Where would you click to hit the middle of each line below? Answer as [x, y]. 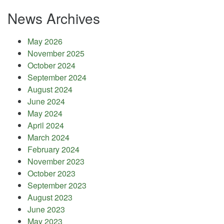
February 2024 [53, 149]
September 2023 [57, 185]
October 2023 [51, 173]
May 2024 [45, 113]
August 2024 [50, 89]
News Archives [54, 18]
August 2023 [50, 197]
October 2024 [51, 65]
